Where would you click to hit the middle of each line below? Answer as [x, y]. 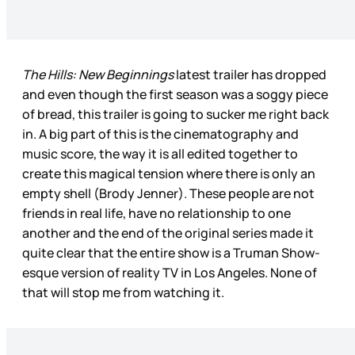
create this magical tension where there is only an [169, 174]
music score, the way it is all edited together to [160, 154]
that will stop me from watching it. [124, 293]
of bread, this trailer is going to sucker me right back [176, 115]
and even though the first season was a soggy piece [175, 95]
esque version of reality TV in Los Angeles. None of [170, 273]
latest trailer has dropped [250, 75]
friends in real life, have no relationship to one [157, 214]
